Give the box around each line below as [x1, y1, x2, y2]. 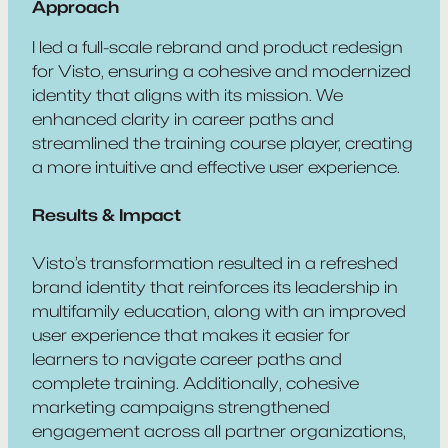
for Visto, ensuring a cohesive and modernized [32, 60, 411, 81]
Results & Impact [32, 204, 181, 225]
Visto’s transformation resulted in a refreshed [32, 252, 398, 273]
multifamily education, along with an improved [32, 300, 406, 321]
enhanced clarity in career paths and [32, 108, 334, 129]
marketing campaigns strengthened [32, 396, 330, 417]
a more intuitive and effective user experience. [32, 156, 400, 177]
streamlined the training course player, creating [32, 132, 413, 153]
